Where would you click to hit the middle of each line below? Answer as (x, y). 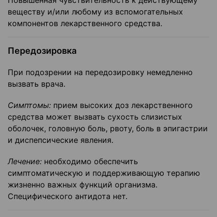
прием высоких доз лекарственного (122, 105)
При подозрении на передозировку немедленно (100, 72)
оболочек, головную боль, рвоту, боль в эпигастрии (108, 129)
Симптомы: (29, 105)
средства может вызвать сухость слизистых (95, 117)
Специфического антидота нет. (68, 196)
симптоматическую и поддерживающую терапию (104, 173)
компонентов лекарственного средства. (85, 23)
